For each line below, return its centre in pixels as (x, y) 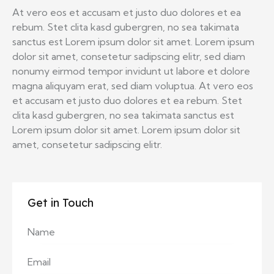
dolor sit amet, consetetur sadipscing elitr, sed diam (129, 56)
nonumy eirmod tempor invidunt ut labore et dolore (131, 71)
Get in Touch (61, 202)
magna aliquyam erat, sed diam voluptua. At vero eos (133, 85)
